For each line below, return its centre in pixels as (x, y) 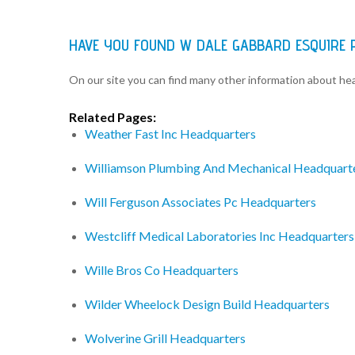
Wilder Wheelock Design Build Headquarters (207, 304)
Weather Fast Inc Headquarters (170, 134)
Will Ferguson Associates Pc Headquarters (200, 202)
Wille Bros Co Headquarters (162, 270)
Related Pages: (113, 117)
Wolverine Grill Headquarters (165, 338)
